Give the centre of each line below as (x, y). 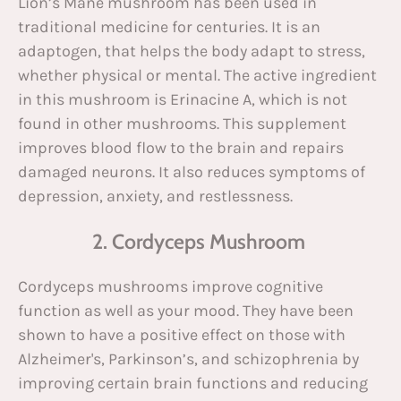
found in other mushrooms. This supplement (182, 123)
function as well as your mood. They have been (186, 310)
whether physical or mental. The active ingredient (197, 75)
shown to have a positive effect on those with (182, 334)
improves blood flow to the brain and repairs (181, 147)
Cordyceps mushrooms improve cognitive (171, 286)
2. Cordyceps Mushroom (200, 241)
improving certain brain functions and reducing (193, 383)
